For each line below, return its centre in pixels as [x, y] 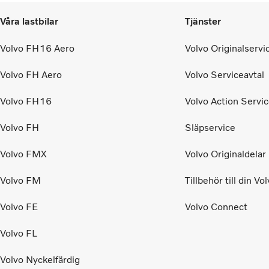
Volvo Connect [216, 207]
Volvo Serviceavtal [225, 75]
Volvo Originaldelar [225, 154]
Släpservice [210, 128]
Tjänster [203, 21]
